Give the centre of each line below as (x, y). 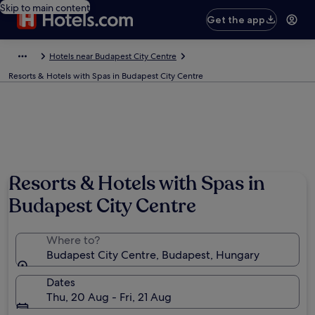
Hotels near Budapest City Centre (113, 56)
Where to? (73, 240)
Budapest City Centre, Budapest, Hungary (153, 255)
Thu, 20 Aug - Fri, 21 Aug (109, 297)
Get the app (236, 20)
